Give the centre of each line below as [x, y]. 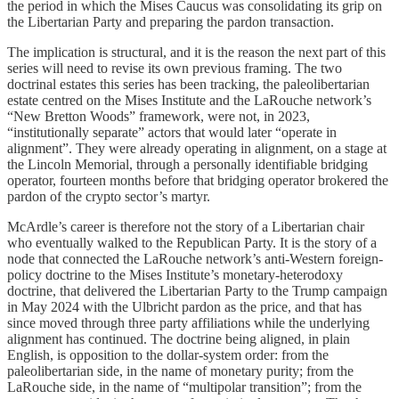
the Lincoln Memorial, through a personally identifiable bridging [187, 164]
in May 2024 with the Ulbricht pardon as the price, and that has [184, 306]
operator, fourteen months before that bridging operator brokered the [198, 180]
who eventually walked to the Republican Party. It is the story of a [192, 242]
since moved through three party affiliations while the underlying [188, 322]
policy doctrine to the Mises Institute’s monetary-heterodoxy [175, 274]
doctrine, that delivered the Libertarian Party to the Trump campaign [197, 290]
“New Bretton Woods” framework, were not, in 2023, [159, 116]
